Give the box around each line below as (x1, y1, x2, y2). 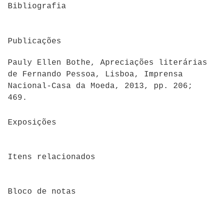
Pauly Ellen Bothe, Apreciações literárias (8, 58, 207, 68)
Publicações (8, 36, 61, 46)
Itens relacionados (8, 152, 95, 162)
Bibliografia (8, 2, 66, 11)
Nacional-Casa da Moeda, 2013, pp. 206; (8, 82, 193, 91)
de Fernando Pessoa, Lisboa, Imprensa (8, 70, 183, 79)
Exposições (8, 118, 56, 127)
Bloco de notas (8, 187, 76, 197)
